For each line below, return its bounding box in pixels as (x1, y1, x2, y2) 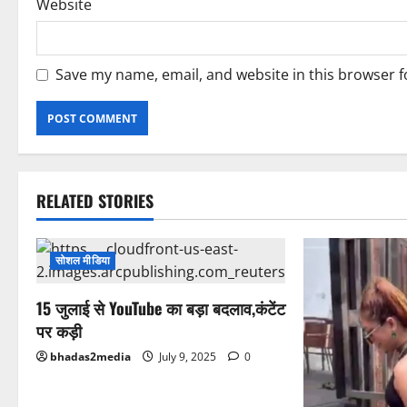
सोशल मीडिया (55, 253, 110, 269)
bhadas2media (50, 349, 131, 365)
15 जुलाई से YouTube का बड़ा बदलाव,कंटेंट (36, 296, 285, 321)
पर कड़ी (36, 319, 82, 343)
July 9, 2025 (156, 349, 219, 365)
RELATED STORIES (36, 189, 154, 213)
